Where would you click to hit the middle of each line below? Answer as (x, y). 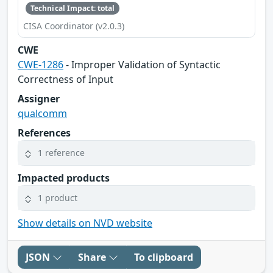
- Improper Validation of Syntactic (142, 64)
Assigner (39, 98)
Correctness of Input (66, 79)
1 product (58, 198)
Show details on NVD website (85, 223)
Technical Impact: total (73, 8)
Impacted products (64, 178)
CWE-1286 (41, 64)
